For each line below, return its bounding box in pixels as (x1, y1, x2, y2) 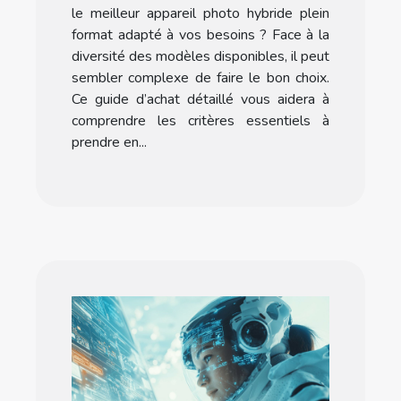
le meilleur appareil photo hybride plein (72, 4, 329, 24)
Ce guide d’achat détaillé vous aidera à (72, 90, 329, 110)
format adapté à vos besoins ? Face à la (72, 25, 329, 46)
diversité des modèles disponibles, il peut (72, 47, 329, 67)
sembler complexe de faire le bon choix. (72, 68, 329, 89)
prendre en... (72, 132, 147, 153)
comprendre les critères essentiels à (72, 111, 329, 132)
